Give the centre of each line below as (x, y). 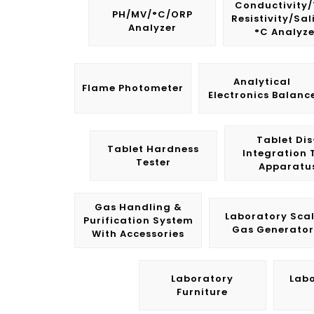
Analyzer (152, 28)
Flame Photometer (133, 88)
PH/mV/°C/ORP (152, 14)
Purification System (138, 220)
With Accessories (138, 234)
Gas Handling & (138, 207)
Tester (153, 162)
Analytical (262, 82)
